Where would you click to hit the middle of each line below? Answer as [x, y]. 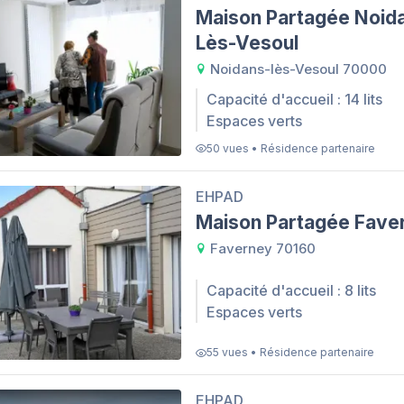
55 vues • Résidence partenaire [290, 353]
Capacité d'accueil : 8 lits [291, 291]
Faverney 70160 [261, 248]
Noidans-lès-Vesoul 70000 [297, 69]
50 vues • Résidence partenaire [291, 148]
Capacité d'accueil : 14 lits [294, 99]
